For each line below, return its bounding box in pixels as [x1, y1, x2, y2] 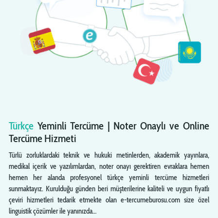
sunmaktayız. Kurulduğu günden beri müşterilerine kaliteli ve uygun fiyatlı [8, 184, 210, 193]
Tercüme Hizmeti [8, 131, 76, 145]
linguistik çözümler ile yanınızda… [8, 206, 96, 216]
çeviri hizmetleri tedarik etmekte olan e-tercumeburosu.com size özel [8, 195, 210, 204]
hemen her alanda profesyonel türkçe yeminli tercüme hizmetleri [8, 173, 210, 182]
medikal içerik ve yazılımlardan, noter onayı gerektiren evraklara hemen [8, 162, 210, 171]
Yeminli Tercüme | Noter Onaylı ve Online [37, 119, 210, 132]
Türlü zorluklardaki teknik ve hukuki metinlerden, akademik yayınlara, [8, 150, 210, 160]
